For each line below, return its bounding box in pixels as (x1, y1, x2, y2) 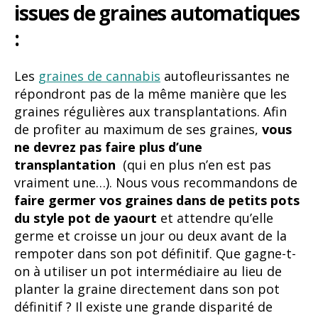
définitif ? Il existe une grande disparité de (14, 297, 273, 315)
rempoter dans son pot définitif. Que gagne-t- (14, 244, 296, 262)
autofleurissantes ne (160, 67, 290, 84)
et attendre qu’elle (157, 209, 273, 226)
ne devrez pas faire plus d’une (14, 138, 202, 155)
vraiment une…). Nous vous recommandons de (14, 173, 297, 191)
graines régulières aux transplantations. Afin (14, 102, 287, 120)
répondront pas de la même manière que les (14, 84, 287, 102)
